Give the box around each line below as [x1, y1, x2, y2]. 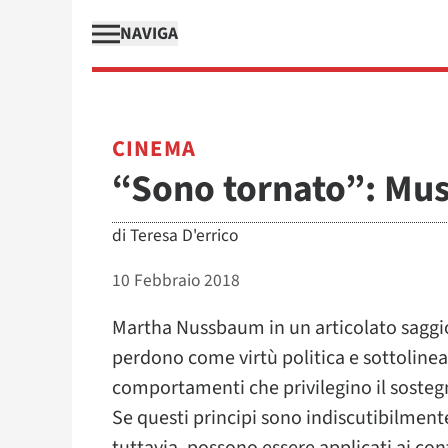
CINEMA [112, 133, 196, 165]
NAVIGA [120, 21, 178, 46]
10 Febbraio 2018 [112, 268, 240, 293]
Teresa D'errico [130, 223, 238, 248]
